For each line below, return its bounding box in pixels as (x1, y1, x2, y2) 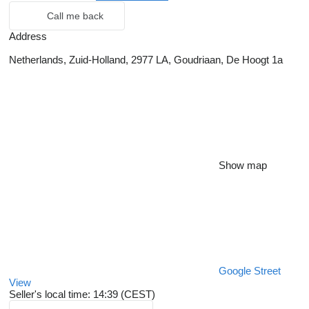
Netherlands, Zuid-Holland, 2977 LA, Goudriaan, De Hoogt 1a (9, 54, 283, 66)
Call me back (47, 10, 103, 22)
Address (9, 30, 47, 43)
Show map (219, 159, 267, 172)
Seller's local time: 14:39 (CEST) (9, 288, 155, 301)
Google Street (219, 265, 281, 277)
